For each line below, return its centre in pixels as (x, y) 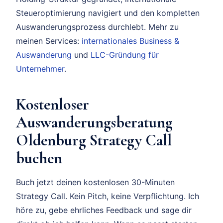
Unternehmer (40, 69)
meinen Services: (49, 41)
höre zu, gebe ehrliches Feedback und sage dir (104, 210)
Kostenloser (53, 105)
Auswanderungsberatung (94, 122)
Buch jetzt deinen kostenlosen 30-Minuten (95, 182)
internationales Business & (130, 41)
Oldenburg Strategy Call (94, 140)
